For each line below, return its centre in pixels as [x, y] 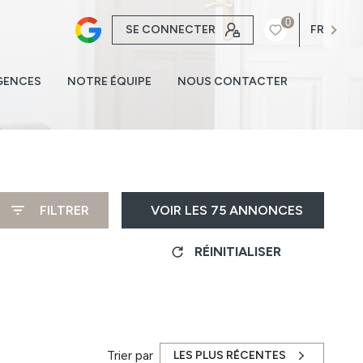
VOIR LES [181, 210]
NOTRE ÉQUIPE [109, 81]
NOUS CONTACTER [232, 81]
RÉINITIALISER [238, 252]
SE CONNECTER [171, 30]
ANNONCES [265, 210]
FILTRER [64, 210]
